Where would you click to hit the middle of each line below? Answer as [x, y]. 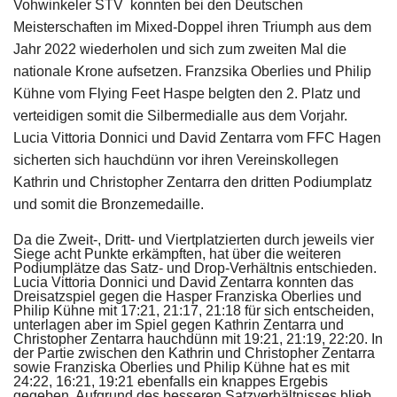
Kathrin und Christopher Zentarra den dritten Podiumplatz [193, 183]
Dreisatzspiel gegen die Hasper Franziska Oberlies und [187, 297]
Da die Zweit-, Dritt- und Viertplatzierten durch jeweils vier [194, 240]
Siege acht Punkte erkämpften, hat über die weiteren [177, 254]
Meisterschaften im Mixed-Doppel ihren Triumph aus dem [192, 27]
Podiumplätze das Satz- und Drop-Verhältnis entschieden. [195, 269]
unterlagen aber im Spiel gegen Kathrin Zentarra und [179, 325]
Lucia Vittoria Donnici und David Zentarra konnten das [183, 283]
